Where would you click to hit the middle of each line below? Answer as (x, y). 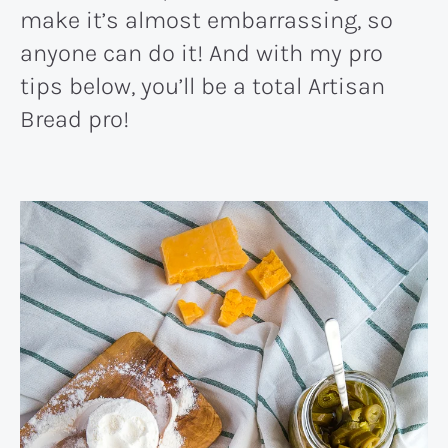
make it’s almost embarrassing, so (206, 19)
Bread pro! (74, 118)
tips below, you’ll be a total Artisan (202, 85)
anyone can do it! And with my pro (201, 52)
